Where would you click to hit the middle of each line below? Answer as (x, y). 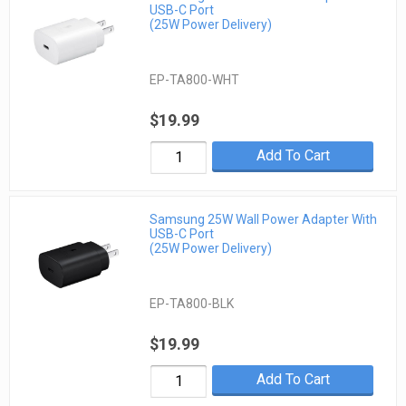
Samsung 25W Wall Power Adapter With (264, 219)
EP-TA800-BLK (192, 303)
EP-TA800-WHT (195, 80)
